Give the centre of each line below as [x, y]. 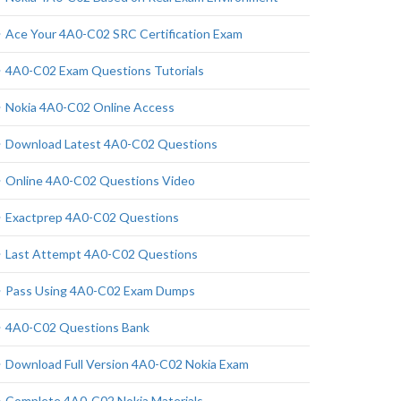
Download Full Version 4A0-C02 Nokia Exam [127, 364]
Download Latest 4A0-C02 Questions [111, 144]
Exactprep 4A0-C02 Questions [92, 217]
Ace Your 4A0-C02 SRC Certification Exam [124, 34]
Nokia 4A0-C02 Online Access [90, 107]
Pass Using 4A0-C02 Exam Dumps [100, 290]
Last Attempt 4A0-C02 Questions [102, 254]
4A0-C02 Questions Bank [77, 327]
